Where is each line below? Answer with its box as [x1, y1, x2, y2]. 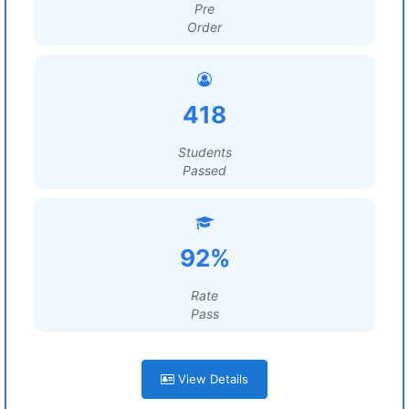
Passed [183, 163, 226, 178]
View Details [174, 372, 248, 386]
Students [177, 144, 232, 160]
